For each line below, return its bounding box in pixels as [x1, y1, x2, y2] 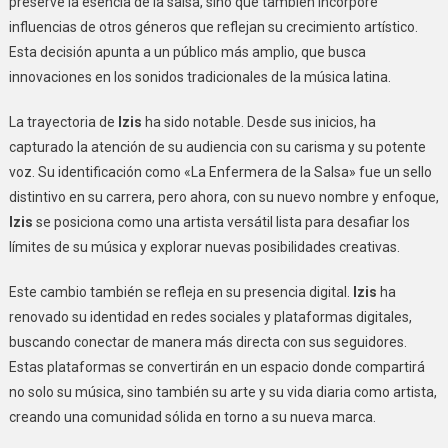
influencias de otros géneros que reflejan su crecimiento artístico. [8, 19, 418, 35]
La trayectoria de [8, 114, 118, 130]
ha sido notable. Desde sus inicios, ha [141, 114, 376, 130]
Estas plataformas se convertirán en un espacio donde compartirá [8, 359, 425, 375]
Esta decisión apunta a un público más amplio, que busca [8, 44, 366, 60]
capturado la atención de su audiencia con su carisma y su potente [8, 139, 426, 155]
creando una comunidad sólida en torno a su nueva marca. [8, 409, 376, 425]
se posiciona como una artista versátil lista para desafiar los [32, 214, 410, 230]
